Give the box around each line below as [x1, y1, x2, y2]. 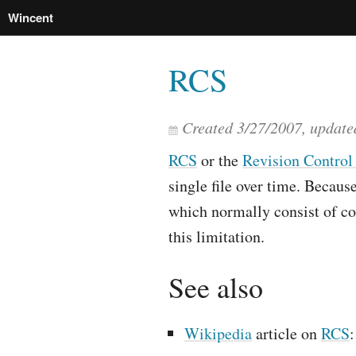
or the [197, 149, 242, 171]
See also [168, 268, 263, 306]
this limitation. [168, 226, 265, 247]
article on [252, 323, 321, 344]
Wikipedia [184, 323, 252, 344]
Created [182, 117, 237, 137]
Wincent [8, 9, 53, 26]
